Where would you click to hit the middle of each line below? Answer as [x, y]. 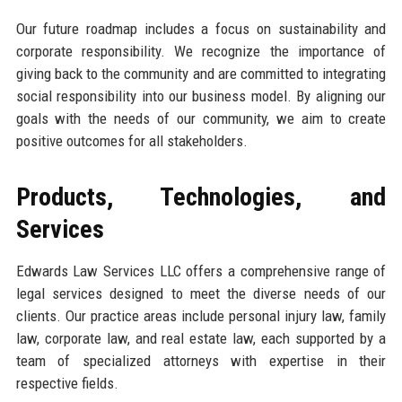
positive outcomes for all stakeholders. [131, 140]
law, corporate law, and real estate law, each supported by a [201, 338]
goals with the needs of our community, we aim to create [201, 118]
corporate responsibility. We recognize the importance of [201, 51]
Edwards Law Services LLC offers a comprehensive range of [201, 271]
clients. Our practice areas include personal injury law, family [201, 315]
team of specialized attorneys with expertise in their [201, 360]
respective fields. [67, 383]
